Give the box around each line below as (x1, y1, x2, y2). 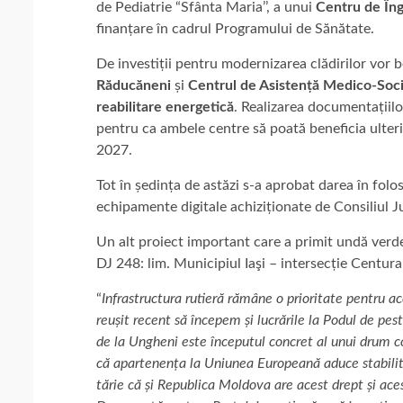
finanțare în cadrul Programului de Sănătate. (96, 21, 374, 36)
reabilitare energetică (96, 99, 234, 114)
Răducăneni (96, 77, 171, 93)
